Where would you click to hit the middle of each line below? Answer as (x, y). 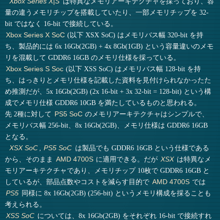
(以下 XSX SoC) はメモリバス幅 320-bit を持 (135, 35)
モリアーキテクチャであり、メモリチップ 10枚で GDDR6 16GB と (108, 171)
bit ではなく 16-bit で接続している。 (61, 24)
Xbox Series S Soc (34, 69)
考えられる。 (26, 205)
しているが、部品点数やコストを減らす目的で (78, 182)
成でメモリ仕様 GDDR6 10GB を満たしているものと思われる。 (103, 103)
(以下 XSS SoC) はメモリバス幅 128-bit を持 (133, 69)
